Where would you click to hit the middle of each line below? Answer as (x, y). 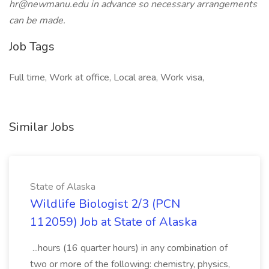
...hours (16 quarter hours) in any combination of (129, 248)
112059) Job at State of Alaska (113, 222)
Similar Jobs (42, 127)
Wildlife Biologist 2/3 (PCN (105, 204)
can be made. (37, 20)
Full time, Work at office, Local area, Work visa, (107, 77)
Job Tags (32, 47)
